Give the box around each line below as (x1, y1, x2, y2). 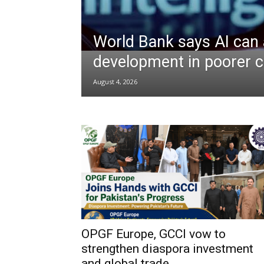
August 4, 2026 (93, 77, 137, 86)
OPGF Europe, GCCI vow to (81, 227, 226, 241)
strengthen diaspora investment (81, 242, 253, 256)
